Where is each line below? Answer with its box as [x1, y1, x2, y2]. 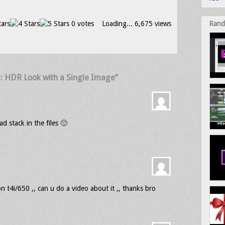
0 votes [69, 20, 94, 28]
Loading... [101, 20, 133, 28]
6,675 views [132, 20, 171, 28]
